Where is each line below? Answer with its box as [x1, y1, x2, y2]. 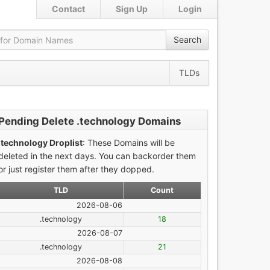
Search [174, 34, 201, 45]
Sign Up [116, 4, 148, 14]
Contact [52, 4, 85, 14]
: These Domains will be [82, 137, 175, 148]
